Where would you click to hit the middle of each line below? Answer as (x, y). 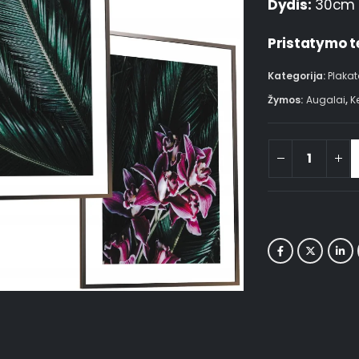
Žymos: (287, 100)
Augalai (325, 100)
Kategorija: (298, 76)
